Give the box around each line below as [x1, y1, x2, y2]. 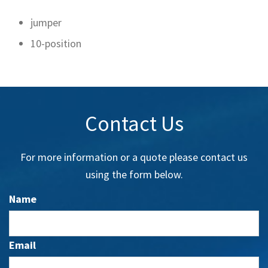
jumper [31, 16, 62, 29]
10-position [31, 36, 81, 50]
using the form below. [85, 167, 183, 181]
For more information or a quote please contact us [20, 150, 248, 164]
